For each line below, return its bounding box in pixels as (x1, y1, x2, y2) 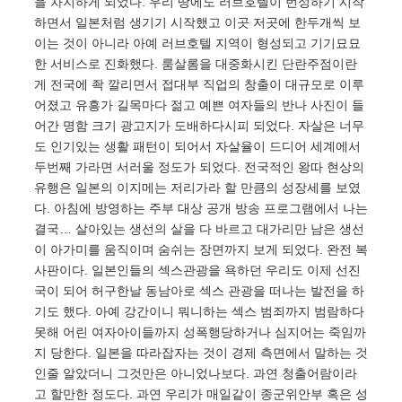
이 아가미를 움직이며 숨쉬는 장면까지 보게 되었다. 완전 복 (34, 242, 368, 257)
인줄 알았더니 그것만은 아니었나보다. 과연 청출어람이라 (34, 366, 357, 380)
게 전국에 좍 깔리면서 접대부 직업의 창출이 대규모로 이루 (34, 77, 364, 92)
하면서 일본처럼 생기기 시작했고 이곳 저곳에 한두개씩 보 (34, 15, 361, 30)
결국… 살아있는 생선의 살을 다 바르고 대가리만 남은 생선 (34, 222, 364, 236)
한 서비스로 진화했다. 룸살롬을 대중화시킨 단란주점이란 (34, 57, 357, 71)
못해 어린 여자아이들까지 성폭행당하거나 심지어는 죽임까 (34, 325, 366, 339)
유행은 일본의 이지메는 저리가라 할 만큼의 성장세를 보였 (34, 180, 361, 195)
